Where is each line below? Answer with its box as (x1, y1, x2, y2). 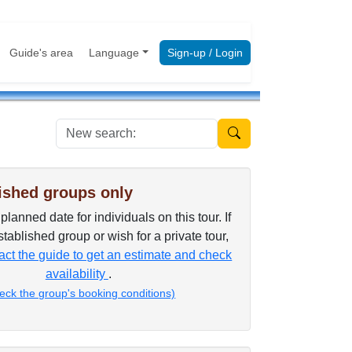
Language (89, 46, 140, 59)
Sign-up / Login (167, 46, 243, 59)
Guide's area (9, 46, 74, 59)
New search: (217, 120, 287, 134)
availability (45, 267, 108, 280)
